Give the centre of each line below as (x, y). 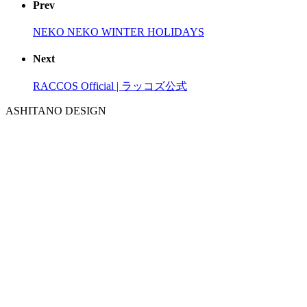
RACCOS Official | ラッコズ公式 (110, 86)
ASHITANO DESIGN (56, 111)
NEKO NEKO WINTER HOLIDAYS (119, 32)
